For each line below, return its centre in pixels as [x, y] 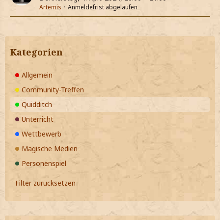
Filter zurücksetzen [45, 183]
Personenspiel [44, 164]
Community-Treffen [53, 90]
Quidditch [37, 105]
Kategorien [37, 52]
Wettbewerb [41, 134]
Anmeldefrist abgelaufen [103, 7]
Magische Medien [50, 149]
